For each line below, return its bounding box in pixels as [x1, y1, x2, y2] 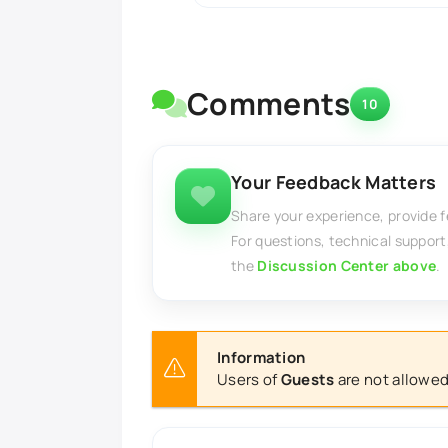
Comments [187, 82, 351, 124]
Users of [217, 368, 281, 390]
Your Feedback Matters [231, 169, 437, 194]
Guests [280, 368, 335, 390]
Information [217, 346, 306, 368]
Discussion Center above [257, 255, 437, 275]
